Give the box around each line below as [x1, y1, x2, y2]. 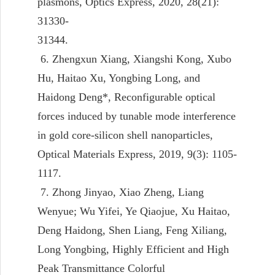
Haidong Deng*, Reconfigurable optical [37, 90, 215, 103]
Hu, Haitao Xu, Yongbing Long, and [37, 71, 200, 84]
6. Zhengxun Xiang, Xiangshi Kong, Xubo [37, 52, 231, 65]
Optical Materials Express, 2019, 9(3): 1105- [37, 147, 237, 160]
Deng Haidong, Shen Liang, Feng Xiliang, [37, 223, 227, 236]
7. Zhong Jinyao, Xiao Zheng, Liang [37, 185, 204, 198]
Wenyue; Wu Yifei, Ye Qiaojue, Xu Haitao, [37, 204, 230, 217]
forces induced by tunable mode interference [37, 109, 236, 122]
